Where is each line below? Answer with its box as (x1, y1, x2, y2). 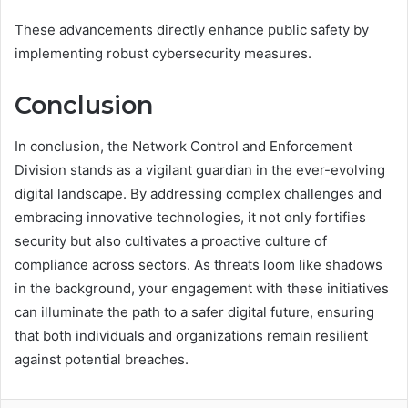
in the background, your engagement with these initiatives (15, 279, 389, 297)
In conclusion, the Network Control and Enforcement (15, 137, 352, 155)
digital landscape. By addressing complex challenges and (15, 184, 382, 202)
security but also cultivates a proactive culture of (15, 231, 327, 250)
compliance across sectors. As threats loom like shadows (15, 255, 382, 273)
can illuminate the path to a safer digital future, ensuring (15, 302, 374, 321)
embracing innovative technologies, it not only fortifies (15, 208, 366, 226)
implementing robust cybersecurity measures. (15, 45, 311, 63)
